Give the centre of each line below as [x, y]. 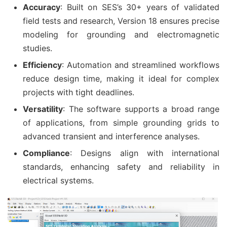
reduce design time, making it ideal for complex [121, 79]
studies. [37, 48]
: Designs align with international [145, 153]
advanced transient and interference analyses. [111, 136]
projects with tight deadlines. [79, 92]
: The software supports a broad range [141, 109]
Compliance [46, 153]
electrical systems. [58, 180]
